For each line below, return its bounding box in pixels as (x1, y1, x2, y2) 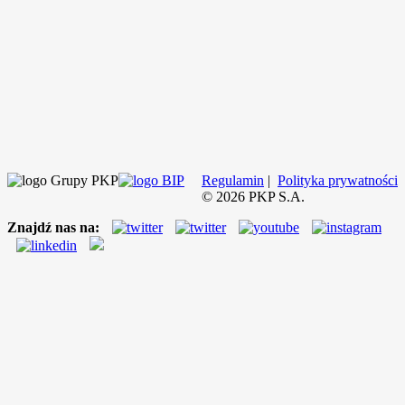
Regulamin (202, 172, 264, 188)
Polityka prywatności (278, 172, 398, 188)
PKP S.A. (249, 188, 305, 204)
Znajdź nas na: (7, 219, 99, 235)
